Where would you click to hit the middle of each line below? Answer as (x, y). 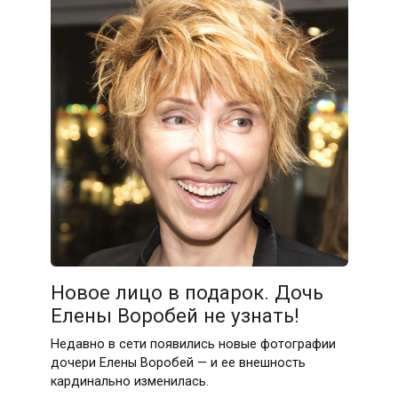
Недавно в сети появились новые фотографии (193, 344)
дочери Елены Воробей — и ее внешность (178, 362)
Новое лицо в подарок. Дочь (187, 292)
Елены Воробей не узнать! (175, 315)
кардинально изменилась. (129, 381)
